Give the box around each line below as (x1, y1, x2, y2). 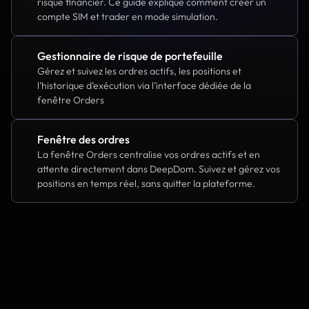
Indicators (29, 275, 69, 287)
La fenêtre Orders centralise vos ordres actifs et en (37, 148, 260, 161)
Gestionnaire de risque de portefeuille (37, 49, 223, 63)
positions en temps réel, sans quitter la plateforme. (37, 177, 255, 190)
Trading (29, 295, 60, 306)
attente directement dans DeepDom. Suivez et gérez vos (37, 163, 280, 175)
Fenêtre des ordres (37, 132, 130, 146)
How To (29, 285, 59, 297)
